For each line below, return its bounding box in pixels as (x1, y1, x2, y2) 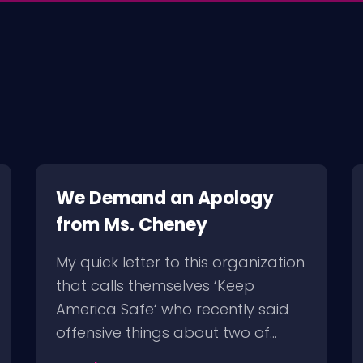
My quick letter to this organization (56, 252, 305, 272)
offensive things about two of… (56, 322, 277, 343)
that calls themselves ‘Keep (56, 275, 254, 296)
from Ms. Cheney (56, 212, 207, 237)
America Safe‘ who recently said (56, 299, 289, 319)
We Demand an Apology (56, 186, 274, 211)
